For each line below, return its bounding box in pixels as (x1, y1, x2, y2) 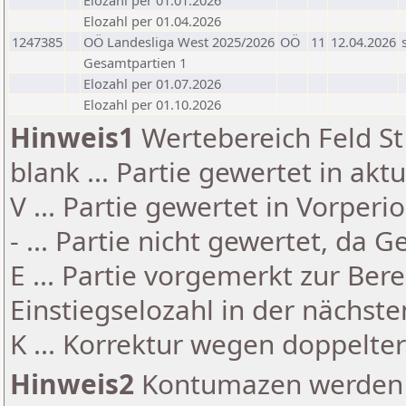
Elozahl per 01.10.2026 (83, 95, 221, 113)
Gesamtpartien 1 (83, 53, 187, 72)
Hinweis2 (10, 365, 134, 402)
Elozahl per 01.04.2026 (83, 12, 221, 30)
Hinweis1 (10, 119, 134, 156)
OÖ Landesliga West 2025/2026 (83, 33, 275, 51)
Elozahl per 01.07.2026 (83, 74, 221, 92)
